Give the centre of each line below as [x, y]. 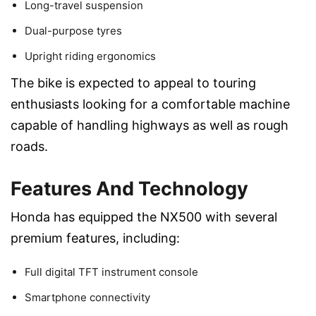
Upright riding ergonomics [90, 56]
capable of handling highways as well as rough [150, 126]
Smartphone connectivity [87, 298]
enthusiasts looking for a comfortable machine [150, 104]
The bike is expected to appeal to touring [133, 83]
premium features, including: [95, 238]
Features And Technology [129, 189]
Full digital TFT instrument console [111, 272]
